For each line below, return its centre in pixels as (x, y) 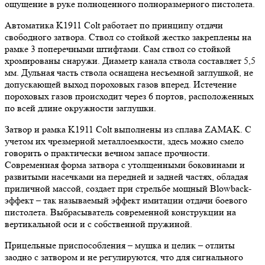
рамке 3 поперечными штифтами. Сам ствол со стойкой (118, 49)
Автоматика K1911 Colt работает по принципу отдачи (114, 25)
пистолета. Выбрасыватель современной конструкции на (120, 212)
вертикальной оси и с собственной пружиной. (98, 224)
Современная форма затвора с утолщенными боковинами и (125, 165)
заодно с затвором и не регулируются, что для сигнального (124, 257)
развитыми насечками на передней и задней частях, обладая (126, 177)
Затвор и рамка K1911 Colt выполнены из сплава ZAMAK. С (128, 129)
